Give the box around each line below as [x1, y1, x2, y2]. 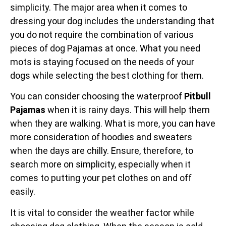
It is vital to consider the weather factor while [10, 207, 194, 218]
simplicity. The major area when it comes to [10, 2, 187, 13]
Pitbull [184, 91, 211, 102]
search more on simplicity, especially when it [10, 159, 191, 170]
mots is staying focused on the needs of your [10, 56, 194, 67]
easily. [10, 186, 35, 197]
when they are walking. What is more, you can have [10, 118, 215, 129]
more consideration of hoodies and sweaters [10, 132, 192, 143]
